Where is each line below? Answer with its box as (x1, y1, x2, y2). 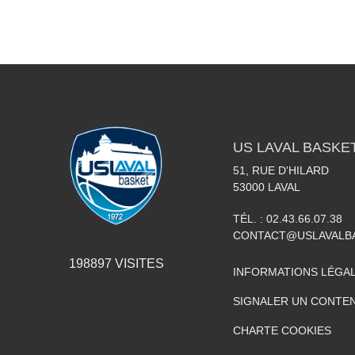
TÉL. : (233, 212, 266, 225)
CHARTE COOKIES (233, 323, 331, 337)
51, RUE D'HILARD (233, 163, 329, 177)
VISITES (112, 256, 164, 270)
